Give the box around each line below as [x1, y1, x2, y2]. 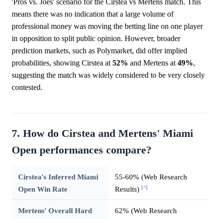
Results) [114, 184, 141, 193]
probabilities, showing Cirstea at [12, 58, 112, 67]
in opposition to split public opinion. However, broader [12, 34, 180, 43]
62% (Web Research [114, 206, 177, 215]
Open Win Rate [18, 184, 67, 193]
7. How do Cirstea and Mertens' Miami [12, 127, 193, 139]
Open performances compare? [12, 144, 152, 156]
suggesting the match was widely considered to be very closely [12, 70, 205, 79]
